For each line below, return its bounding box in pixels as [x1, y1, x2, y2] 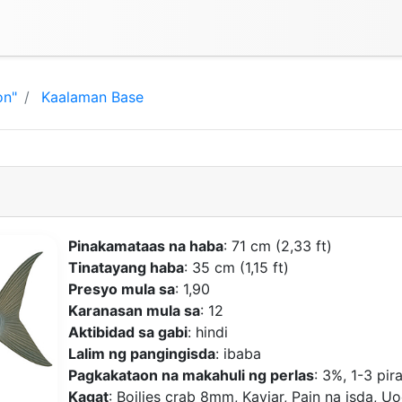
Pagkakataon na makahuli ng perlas [67, 365, 314, 384]
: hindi [187, 322, 228, 341]
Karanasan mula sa [67, 301, 200, 319]
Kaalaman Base [41, 88, 144, 106]
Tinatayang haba [67, 258, 184, 276]
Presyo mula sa [67, 279, 175, 298]
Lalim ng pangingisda [67, 344, 215, 363]
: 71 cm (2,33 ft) [223, 236, 332, 255]
